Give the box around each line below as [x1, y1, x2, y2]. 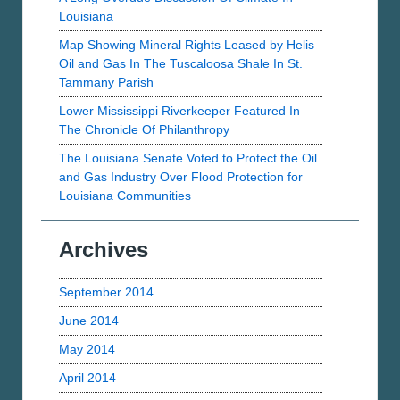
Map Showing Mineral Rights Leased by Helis [59, 37, 314, 53]
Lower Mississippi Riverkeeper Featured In [59, 104, 300, 119]
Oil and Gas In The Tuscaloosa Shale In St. [59, 56, 303, 71]
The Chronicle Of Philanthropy [59, 122, 229, 137]
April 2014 [59, 371, 116, 386]
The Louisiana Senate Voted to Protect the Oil [59, 151, 317, 166]
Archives [59, 237, 148, 262]
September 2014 [59, 285, 154, 300]
